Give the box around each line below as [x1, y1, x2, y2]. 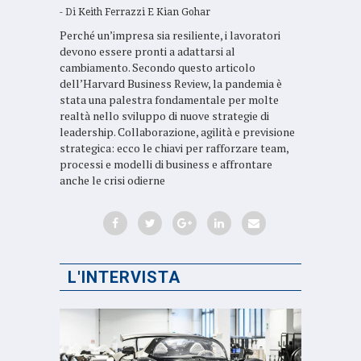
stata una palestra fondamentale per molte [60, 92, 279, 108]
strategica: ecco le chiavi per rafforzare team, [60, 140, 288, 156]
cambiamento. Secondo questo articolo [60, 60, 255, 76]
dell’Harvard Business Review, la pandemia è [60, 76, 282, 92]
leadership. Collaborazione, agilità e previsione [60, 124, 295, 140]
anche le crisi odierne [60, 172, 165, 189]
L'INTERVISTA [68, 268, 180, 288]
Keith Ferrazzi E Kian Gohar [78, 6, 210, 19]
